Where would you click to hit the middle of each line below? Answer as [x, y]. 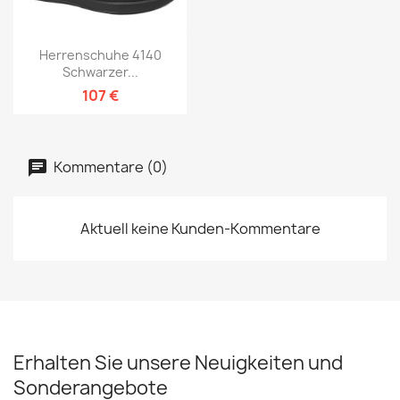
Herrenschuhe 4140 [100, 55]
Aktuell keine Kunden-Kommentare [200, 229]
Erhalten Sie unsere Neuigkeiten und [178, 363]
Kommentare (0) [109, 167]
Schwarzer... [100, 72]
